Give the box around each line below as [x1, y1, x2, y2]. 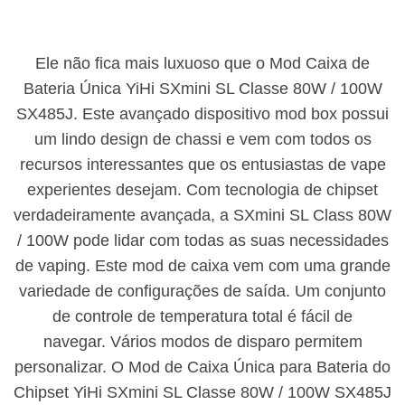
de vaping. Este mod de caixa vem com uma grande [14, 257, 391, 276]
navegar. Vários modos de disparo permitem [42, 333, 363, 352]
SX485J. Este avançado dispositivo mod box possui [16, 105, 389, 124]
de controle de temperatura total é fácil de [52, 307, 353, 326]
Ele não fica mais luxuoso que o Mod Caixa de [35, 54, 370, 73]
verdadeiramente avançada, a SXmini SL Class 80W [14, 206, 391, 225]
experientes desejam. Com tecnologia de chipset [27, 181, 378, 200]
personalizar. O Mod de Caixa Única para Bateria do [14, 358, 391, 377]
